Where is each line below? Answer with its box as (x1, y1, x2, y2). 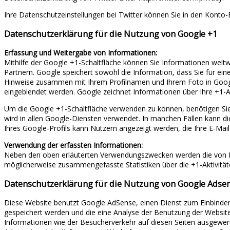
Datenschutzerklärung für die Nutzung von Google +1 (4, 28, 217, 40)
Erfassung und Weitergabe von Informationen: (4, 48, 157, 58)
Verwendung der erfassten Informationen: (4, 140, 143, 150)
